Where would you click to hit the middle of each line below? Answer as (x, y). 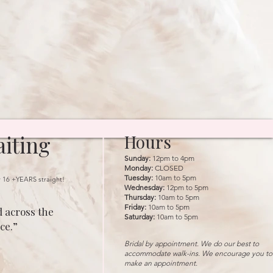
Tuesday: (139, 178)
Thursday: (140, 197)
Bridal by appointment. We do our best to (192, 243)
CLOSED (168, 168)
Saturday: (140, 217)
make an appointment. (162, 263)
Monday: (139, 168)
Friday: (135, 207)
